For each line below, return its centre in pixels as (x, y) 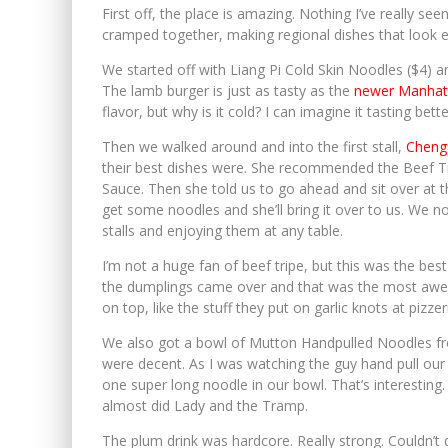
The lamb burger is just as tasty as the (228, 90)
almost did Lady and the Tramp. (205, 405)
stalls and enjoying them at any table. (222, 230)
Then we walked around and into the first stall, (254, 146)
